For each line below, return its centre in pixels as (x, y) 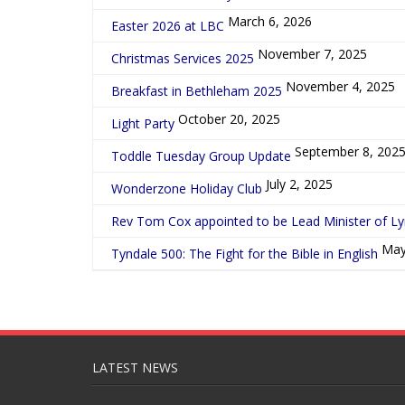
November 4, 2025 (340, 86)
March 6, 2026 (270, 21)
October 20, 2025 (229, 119)
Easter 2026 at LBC (168, 26)
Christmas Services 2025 (183, 58)
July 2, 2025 (299, 184)
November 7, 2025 (312, 54)
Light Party (143, 123)
